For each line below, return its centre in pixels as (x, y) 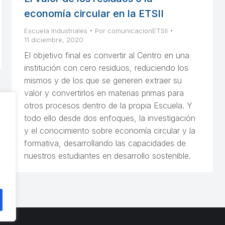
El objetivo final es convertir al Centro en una (107, 55)
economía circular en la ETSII (94, 14)
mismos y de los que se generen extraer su (103, 81)
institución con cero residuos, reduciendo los (106, 68)
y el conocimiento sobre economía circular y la (110, 131)
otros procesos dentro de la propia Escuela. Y (108, 106)
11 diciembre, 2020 (54, 40)
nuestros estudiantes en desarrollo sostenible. (107, 156)
